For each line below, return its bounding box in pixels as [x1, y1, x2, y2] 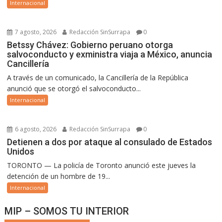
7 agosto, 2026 [13, 27, 57, 36]
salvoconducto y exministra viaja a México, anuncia [7, 49, 213, 59]
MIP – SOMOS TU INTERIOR [4, 205, 129, 217]
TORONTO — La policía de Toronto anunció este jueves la [7, 160, 196, 170]
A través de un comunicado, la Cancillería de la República [7, 72, 189, 82]
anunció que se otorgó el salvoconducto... [7, 83, 141, 93]
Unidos [7, 146, 35, 157]
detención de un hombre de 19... [7, 171, 111, 181]
